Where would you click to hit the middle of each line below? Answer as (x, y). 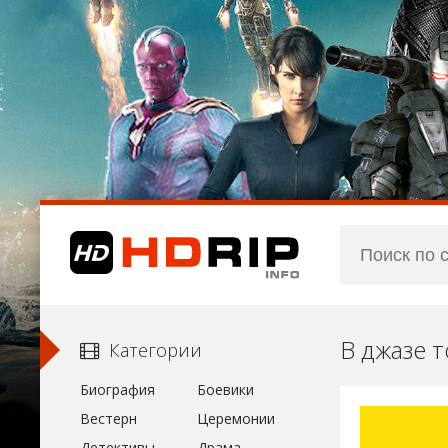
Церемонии (235, 418)
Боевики (225, 389)
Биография (117, 389)
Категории (155, 350)
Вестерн (108, 418)
